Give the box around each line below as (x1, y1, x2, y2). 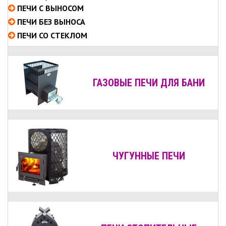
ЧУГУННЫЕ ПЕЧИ (112, 149, 186, 162)
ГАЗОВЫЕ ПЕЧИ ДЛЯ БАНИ (93, 77, 205, 89)
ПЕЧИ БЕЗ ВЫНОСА (17, 17, 85, 27)
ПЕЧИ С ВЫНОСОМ (17, 3, 84, 13)
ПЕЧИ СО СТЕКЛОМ (17, 30, 87, 40)
